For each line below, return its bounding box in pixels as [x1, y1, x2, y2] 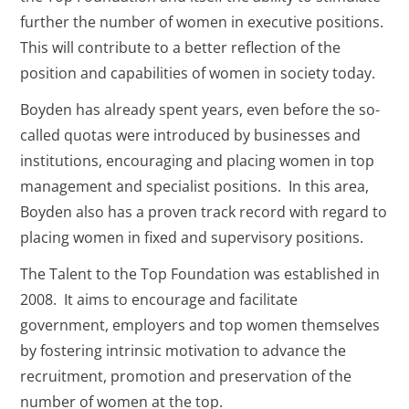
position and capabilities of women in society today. [20, 63, 376, 84]
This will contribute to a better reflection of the [20, 37, 341, 58]
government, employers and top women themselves [20, 315, 381, 336]
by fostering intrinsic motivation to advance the [20, 341, 347, 362]
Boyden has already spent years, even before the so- [20, 100, 381, 121]
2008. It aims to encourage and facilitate [20, 289, 299, 310]
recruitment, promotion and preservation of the [20, 366, 352, 387]
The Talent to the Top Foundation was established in [20, 264, 381, 285]
